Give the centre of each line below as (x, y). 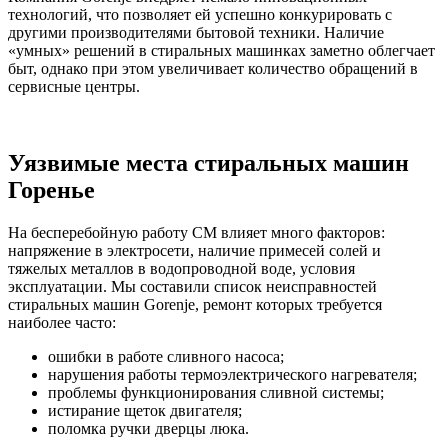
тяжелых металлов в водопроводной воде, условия (181, 268)
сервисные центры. (74, 86)
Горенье (51, 189)
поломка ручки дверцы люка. (148, 428)
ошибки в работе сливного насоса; (166, 356)
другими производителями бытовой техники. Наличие (196, 32)
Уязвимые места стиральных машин (208, 162)
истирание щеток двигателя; (145, 410)
